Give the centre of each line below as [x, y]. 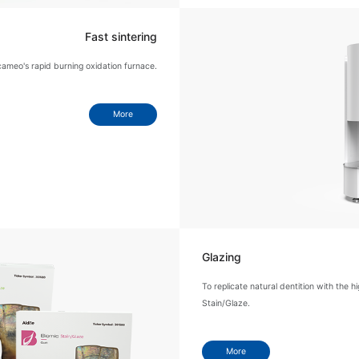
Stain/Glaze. [226, 303]
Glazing [222, 257]
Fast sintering [121, 37]
